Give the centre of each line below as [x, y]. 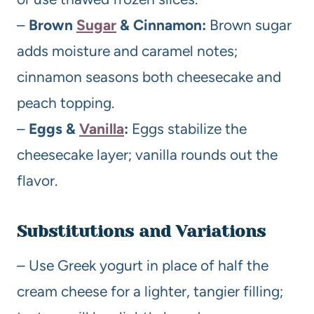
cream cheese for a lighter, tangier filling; [150, 292]
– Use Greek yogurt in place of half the [143, 266]
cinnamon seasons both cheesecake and [149, 77]
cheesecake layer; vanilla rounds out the [147, 155]
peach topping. [66, 103]
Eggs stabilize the [187, 129]
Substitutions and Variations [141, 232]
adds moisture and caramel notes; [127, 51]
